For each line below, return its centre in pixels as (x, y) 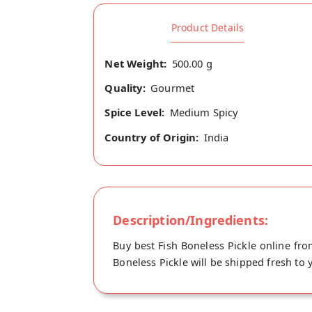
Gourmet (173, 88)
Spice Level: (135, 112)
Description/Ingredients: (191, 220)
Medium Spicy (204, 112)
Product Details (208, 27)
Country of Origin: (152, 137)
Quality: (125, 88)
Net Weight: (136, 63)
